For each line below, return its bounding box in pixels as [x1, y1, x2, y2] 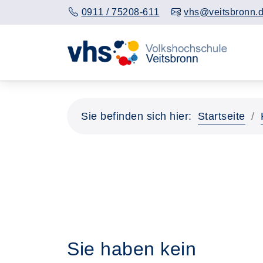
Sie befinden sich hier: [81, 110, 192, 122]
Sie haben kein [67, 238, 196, 259]
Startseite [197, 110, 245, 122]
